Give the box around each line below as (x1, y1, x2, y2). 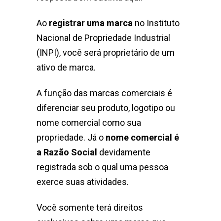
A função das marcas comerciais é (37, 88, 172, 99)
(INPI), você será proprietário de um (37, 47, 175, 58)
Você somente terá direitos (37, 202, 143, 213)
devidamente (97, 147, 150, 158)
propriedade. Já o (37, 132, 106, 143)
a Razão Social (37, 147, 97, 158)
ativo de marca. (37, 62, 96, 73)
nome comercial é (106, 132, 179, 143)
